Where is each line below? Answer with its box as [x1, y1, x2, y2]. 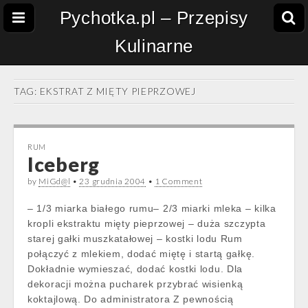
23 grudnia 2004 [79, 176, 146, 186]
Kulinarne [114, 36, 194, 56]
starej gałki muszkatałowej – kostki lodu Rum [27, 233, 243, 244]
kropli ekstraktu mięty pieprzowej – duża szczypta [27, 218, 266, 229]
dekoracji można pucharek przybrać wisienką [27, 278, 243, 289]
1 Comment [155, 176, 203, 186]
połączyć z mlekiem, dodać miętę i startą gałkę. [27, 248, 255, 259]
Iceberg [27, 153, 100, 176]
